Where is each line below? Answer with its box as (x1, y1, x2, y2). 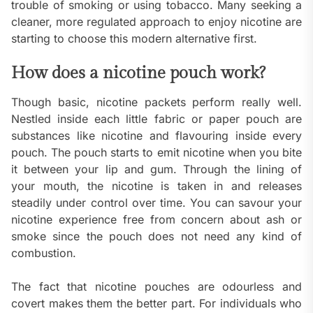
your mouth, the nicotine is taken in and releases (11, 179, 302, 194)
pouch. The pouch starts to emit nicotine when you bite (11, 145, 302, 160)
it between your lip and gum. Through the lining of (11, 162, 302, 177)
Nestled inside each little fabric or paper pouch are (11, 112, 302, 126)
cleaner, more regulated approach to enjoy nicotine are (11, 15, 302, 29)
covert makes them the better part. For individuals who (11, 296, 302, 311)
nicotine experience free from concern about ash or (11, 212, 302, 227)
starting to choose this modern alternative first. (11, 31, 257, 46)
